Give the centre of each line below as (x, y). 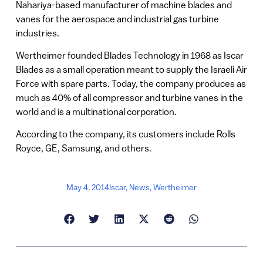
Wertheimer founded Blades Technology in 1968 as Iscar (129, 55)
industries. (37, 33)
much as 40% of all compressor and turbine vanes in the (129, 98)
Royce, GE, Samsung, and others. (83, 148)
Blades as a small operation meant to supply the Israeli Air (131, 70)
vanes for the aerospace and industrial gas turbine (117, 18)
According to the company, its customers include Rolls (125, 134)
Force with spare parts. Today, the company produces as (131, 84)
